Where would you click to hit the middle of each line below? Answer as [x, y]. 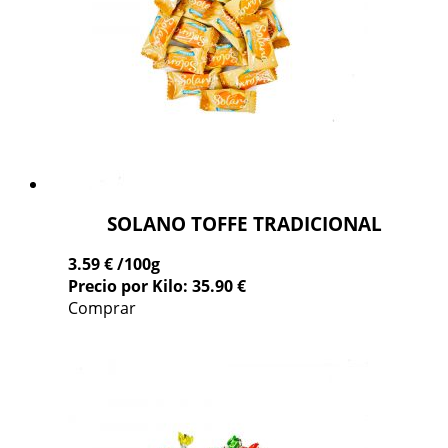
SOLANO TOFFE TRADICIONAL [244, 224]
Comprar [102, 308]
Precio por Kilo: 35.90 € [157, 286]
